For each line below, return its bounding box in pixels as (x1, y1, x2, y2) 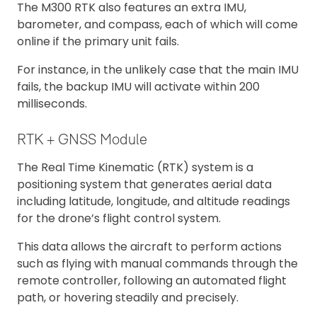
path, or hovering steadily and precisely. (17, 289, 238, 306)
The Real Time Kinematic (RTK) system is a (17, 159, 253, 176)
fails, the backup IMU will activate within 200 (17, 78, 260, 95)
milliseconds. (17, 95, 87, 112)
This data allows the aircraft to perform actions (17, 238, 282, 255)
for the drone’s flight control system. (17, 210, 221, 227)
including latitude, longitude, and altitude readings (17, 193, 290, 210)
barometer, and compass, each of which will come (17, 16, 298, 33)
